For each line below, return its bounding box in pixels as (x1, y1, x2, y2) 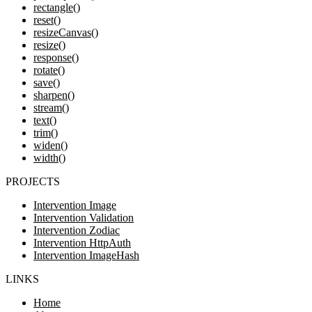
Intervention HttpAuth (33, 237, 131, 249)
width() (33, 152, 65, 164)
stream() (33, 102, 69, 114)
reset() (33, 14, 61, 26)
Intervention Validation (33, 212, 134, 224)
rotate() (33, 64, 65, 77)
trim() (33, 127, 58, 139)
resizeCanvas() (33, 26, 98, 39)
